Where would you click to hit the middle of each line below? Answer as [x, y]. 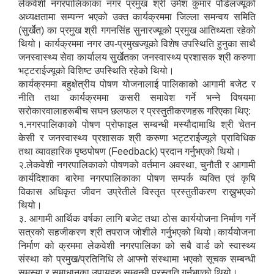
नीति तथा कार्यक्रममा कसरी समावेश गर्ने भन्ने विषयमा [137, 98]
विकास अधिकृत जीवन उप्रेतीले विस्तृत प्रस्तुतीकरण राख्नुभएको [137, 192]
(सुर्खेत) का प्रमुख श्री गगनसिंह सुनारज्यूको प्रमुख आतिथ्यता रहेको [137, 31]
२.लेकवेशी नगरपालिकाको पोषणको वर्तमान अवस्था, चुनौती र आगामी [137, 165]
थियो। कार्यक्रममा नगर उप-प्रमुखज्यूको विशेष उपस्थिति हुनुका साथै [137, 44]
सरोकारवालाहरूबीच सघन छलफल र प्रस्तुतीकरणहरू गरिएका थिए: [135, 111]
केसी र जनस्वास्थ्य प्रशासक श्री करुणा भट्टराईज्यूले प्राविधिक [137, 138]
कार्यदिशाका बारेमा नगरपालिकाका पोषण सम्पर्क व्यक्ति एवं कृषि [137, 179]
